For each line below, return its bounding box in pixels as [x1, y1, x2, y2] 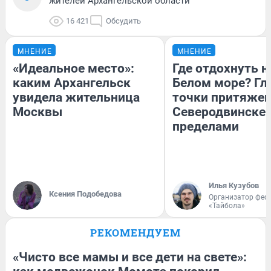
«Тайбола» [209, 201, 245, 210]
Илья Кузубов [209, 180, 259, 190]
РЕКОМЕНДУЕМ [90, 225, 181, 240]
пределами [172, 119, 239, 134]
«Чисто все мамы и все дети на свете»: [13, 249, 247, 264]
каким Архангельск [13, 75, 131, 90]
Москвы [13, 104, 62, 119]
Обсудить [106, 16, 141, 25]
